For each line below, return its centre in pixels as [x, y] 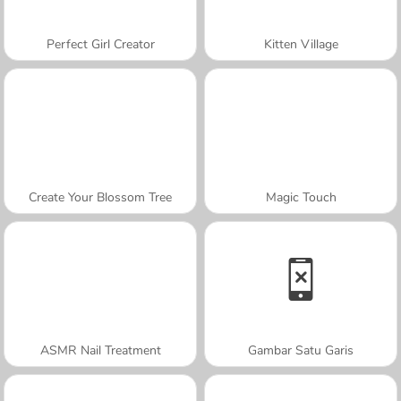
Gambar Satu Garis [301, 350]
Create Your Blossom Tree [100, 197]
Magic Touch [301, 197]
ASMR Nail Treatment [100, 350]
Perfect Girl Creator [100, 44]
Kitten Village [301, 44]
